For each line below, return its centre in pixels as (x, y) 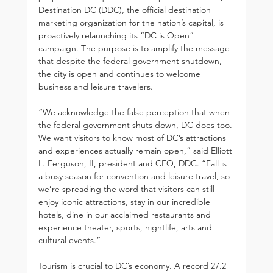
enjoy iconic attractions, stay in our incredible (125, 201)
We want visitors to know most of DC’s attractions (133, 137)
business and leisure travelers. (95, 86)
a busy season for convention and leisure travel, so (135, 176)
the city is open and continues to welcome (120, 73)
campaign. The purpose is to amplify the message (135, 48)
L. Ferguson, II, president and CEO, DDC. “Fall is (133, 163)
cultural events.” (69, 240)
